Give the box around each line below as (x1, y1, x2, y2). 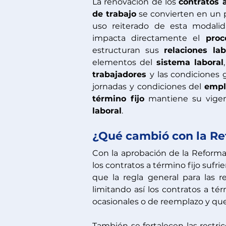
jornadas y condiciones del (92, 82, 205, 91)
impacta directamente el (92, 33, 206, 43)
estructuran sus (92, 45, 164, 55)
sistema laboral (156, 58, 223, 67)
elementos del (92, 58, 156, 67)
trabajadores (92, 70, 150, 79)
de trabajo (92, 9, 136, 19)
